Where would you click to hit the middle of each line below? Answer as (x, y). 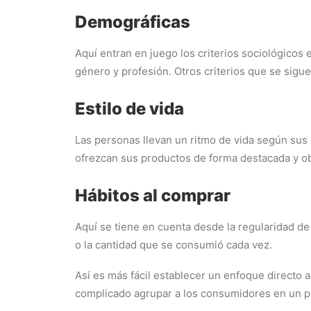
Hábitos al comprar (153, 195)
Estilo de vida (129, 109)
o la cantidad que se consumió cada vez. (174, 245)
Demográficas (133, 22)
